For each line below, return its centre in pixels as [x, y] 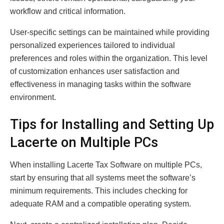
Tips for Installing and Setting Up [112, 124]
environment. [33, 97]
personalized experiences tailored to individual [92, 45]
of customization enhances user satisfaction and [95, 71]
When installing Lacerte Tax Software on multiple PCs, [106, 164]
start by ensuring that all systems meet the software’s [103, 177]
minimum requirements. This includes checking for [99, 190]
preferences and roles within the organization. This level [109, 58]
